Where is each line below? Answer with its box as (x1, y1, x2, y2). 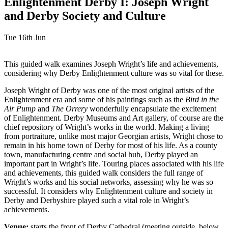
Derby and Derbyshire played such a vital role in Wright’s (4, 195, 189, 205)
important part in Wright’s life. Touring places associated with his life (4, 159, 224, 168)
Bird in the (185, 95, 219, 104)
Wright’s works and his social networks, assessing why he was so (4, 177, 213, 186)
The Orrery (51, 104, 88, 113)
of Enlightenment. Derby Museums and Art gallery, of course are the (4, 113, 223, 122)
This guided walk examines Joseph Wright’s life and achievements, (4, 59, 218, 68)
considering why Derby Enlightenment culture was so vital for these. (4, 68, 224, 77)
